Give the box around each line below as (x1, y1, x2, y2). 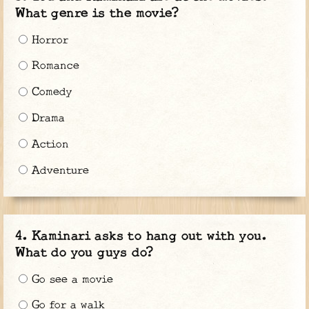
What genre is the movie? (15, 6, 179, 20)
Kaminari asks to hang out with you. (31, 229, 267, 243)
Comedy (27, 86, 72, 99)
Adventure (27, 164, 89, 177)
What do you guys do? (15, 246, 153, 259)
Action (27, 138, 69, 150)
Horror (27, 34, 68, 46)
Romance (27, 60, 79, 72)
